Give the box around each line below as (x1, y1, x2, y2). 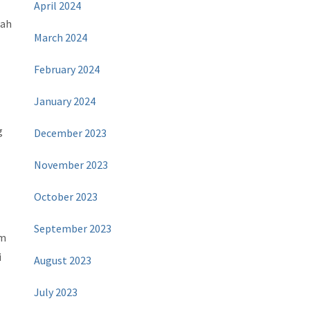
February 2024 (34, 62, 100, 77)
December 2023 (34, 126, 107, 140)
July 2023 (34, 285, 78, 300)
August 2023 (34, 253, 92, 268)
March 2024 (34, 30, 88, 45)
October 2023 (34, 190, 98, 204)
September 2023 (34, 221, 112, 236)
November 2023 (34, 158, 109, 172)
